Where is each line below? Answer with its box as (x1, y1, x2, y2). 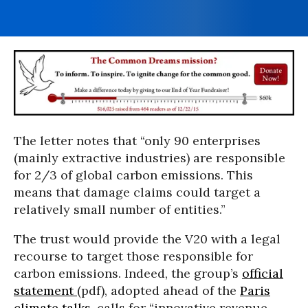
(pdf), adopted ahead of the (77, 283, 240, 299)
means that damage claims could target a (14, 184, 261, 201)
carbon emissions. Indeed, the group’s (14, 265, 242, 282)
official (242, 265, 283, 282)
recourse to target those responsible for (14, 248, 253, 265)
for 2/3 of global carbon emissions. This (14, 167, 253, 184)
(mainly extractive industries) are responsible (14, 150, 285, 166)
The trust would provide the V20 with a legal (14, 231, 280, 247)
